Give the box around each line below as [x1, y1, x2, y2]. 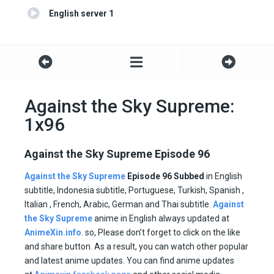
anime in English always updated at [92, 213, 229, 224]
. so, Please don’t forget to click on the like [81, 228, 240, 238]
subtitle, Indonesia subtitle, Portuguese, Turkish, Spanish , [24, 185, 244, 196]
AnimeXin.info [24, 228, 81, 238]
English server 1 [49, 9, 114, 19]
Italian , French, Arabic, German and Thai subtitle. [24, 199, 213, 210]
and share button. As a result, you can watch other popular [24, 242, 248, 252]
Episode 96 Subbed [127, 171, 204, 182]
